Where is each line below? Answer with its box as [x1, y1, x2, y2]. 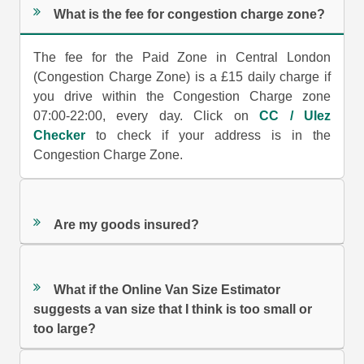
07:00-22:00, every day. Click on [33, 109, 260, 123]
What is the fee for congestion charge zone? [54, 6, 326, 21]
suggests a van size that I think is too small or [33, 302, 313, 317]
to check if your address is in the [85, 128, 331, 143]
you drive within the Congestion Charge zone [33, 89, 331, 104]
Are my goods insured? [54, 217, 200, 232]
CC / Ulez [259, 109, 331, 123]
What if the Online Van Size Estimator [54, 283, 281, 297]
